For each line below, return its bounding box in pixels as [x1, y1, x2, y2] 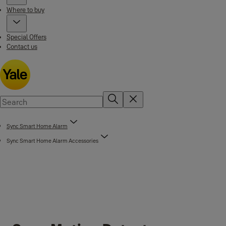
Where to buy [6, 6, 44, 14]
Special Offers [6, 33, 46, 41]
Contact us [6, 42, 37, 50]
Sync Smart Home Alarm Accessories [6, 137, 98, 144]
